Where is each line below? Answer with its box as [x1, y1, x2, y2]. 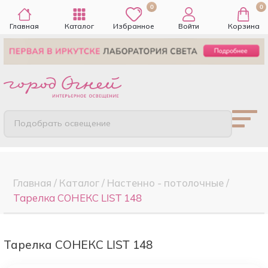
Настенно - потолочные [107, 176, 224, 189]
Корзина [227, 22, 260, 31]
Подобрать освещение [14, 118, 111, 129]
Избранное [113, 22, 155, 31]
